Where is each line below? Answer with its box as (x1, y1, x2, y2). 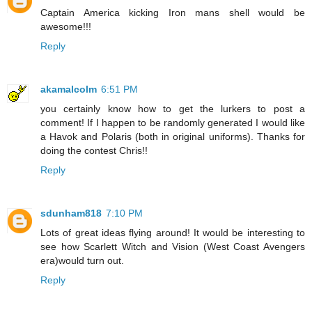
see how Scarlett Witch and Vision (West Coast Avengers (40, 241, 305, 253)
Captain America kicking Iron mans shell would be (40, 7, 305, 19)
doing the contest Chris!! (40, 145, 148, 157)
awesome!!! (40, 21, 91, 33)
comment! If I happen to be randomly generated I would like (40, 117, 305, 129)
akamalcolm (40, 84, 97, 95)
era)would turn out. (40, 255, 124, 267)
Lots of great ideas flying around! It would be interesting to (40, 227, 305, 239)
